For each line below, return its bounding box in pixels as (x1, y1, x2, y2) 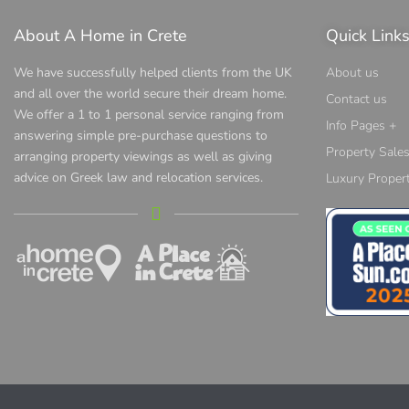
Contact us (326, 90, 387, 109)
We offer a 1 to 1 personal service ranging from (14, 106, 284, 124)
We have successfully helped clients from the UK (14, 64, 292, 82)
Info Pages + (326, 117, 396, 135)
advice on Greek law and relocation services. (14, 169, 263, 187)
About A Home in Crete (14, 25, 187, 47)
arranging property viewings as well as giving (14, 148, 272, 166)
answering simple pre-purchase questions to (14, 127, 267, 145)
